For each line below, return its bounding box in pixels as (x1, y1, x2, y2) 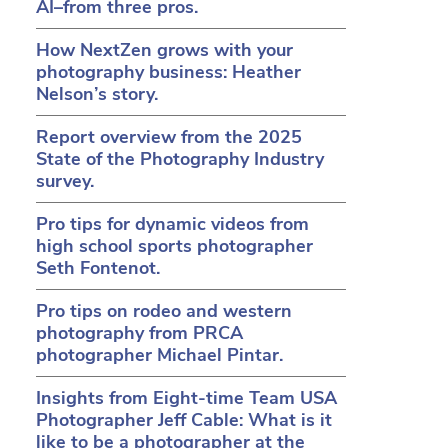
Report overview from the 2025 (36, 125, 302, 149)
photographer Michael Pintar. (36, 343, 283, 367)
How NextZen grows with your (36, 38, 293, 62)
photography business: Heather (36, 60, 301, 84)
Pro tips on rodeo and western (36, 299, 292, 323)
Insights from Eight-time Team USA (36, 386, 337, 410)
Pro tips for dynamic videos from (36, 212, 309, 236)
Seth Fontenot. (36, 256, 160, 280)
